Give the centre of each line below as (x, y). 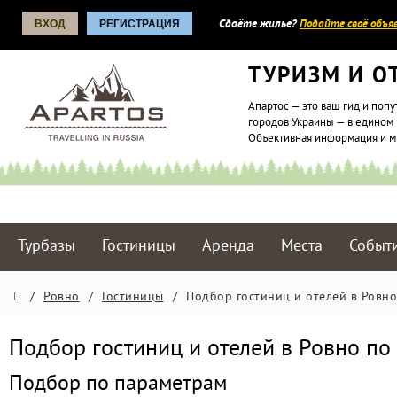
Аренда (229, 247)
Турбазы (47, 247)
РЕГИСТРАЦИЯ (140, 24)
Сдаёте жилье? (259, 25)
